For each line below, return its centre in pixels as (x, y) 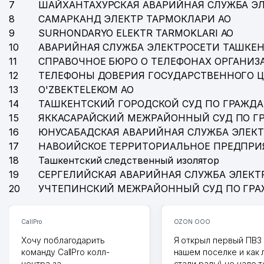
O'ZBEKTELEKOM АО (86, 90)
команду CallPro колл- (65, 252)
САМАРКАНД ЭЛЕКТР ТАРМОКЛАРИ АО (135, 19)
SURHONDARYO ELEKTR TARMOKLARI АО (136, 33)
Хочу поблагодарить (63, 240)
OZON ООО (192, 222)
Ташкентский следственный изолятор (129, 160)
